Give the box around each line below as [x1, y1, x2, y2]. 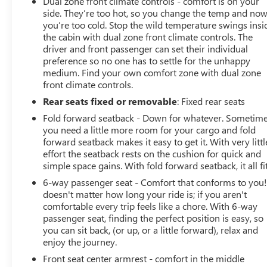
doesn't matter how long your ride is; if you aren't [43, 188, 247, 201]
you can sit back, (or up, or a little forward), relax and [43, 223, 259, 237]
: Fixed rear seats [177, 95, 246, 108]
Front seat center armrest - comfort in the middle [43, 252, 245, 265]
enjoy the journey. [43, 235, 117, 249]
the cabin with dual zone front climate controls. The [43, 30, 253, 44]
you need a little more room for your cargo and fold [43, 123, 256, 136]
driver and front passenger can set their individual [43, 42, 249, 55]
